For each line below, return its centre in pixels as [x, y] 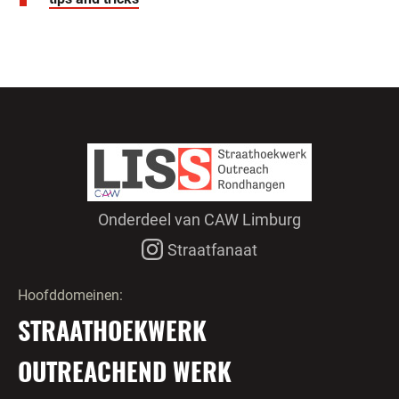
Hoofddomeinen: [70, 295]
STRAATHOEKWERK [112, 330]
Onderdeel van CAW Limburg [199, 220]
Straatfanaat [212, 250]
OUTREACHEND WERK [125, 371]
